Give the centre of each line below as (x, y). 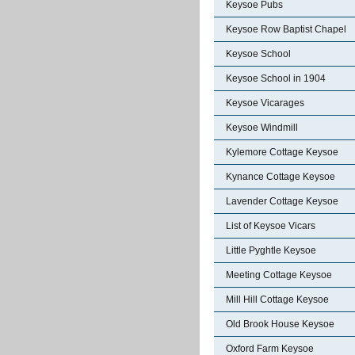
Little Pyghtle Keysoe (271, 250)
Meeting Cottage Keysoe (279, 275)
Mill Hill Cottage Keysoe (277, 300)
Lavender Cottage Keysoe (282, 201)
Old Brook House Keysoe (280, 324)
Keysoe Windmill (262, 128)
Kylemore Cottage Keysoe (282, 152)
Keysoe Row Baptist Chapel (286, 29)
